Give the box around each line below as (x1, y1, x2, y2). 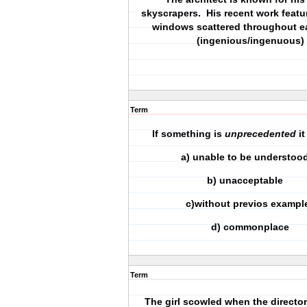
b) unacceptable (206, 175, 294, 186)
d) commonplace (211, 221, 289, 232)
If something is (151, 128, 225, 139)
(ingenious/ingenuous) (196, 35, 304, 46)
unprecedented (224, 128, 299, 139)
